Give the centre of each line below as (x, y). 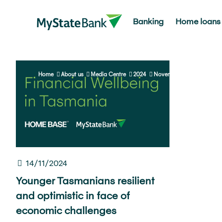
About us (72, 74)
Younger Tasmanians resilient (85, 180)
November (167, 74)
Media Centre (108, 74)
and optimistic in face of (73, 195)
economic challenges (66, 210)
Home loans (198, 21)
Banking (148, 21)
